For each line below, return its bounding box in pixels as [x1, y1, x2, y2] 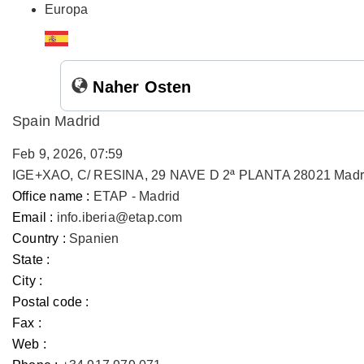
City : [12, 274, 43, 288]
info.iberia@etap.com [56, 210, 183, 224]
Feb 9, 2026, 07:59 [12, 147, 123, 161]
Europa [45, 2, 89, 16]
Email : [12, 210, 54, 224]
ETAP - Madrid [93, 189, 180, 203]
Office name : [12, 189, 90, 203]
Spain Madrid [12, 113, 101, 129]
